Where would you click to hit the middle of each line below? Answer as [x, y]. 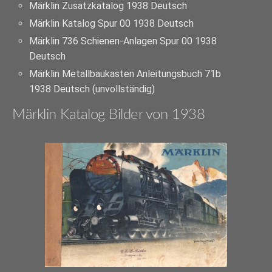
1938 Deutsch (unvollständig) [92, 89]
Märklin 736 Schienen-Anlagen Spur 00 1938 [123, 41]
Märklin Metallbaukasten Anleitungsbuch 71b [125, 74]
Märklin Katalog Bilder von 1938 [109, 115]
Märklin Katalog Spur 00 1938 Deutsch [112, 23]
